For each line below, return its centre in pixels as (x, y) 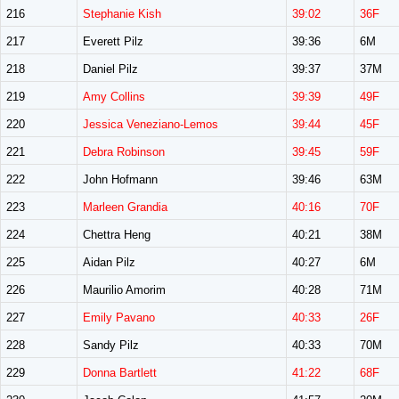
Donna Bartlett (120, 373)
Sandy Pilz (111, 345)
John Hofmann (120, 179)
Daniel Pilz (110, 69)
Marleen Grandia (125, 207)
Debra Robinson (124, 152)
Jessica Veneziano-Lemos (151, 124)
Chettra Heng (117, 235)
